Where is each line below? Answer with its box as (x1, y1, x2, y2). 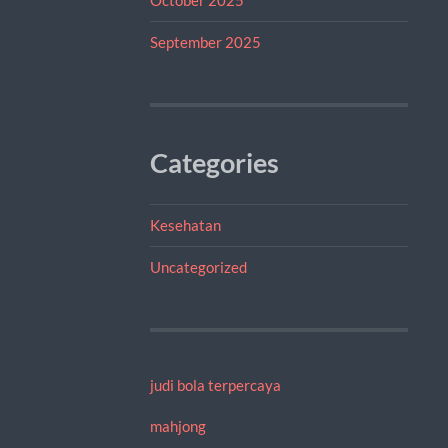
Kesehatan (149, 215, 221, 234)
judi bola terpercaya (149, 375, 281, 394)
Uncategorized (149, 257, 247, 276)
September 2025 (149, 32, 261, 51)
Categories (149, 146, 279, 179)
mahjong (149, 416, 206, 435)
